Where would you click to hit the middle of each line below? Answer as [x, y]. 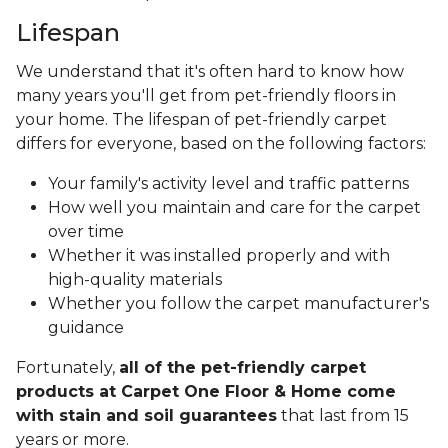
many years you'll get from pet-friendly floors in [206, 96]
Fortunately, [67, 368]
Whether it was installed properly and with [219, 256]
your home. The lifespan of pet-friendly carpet [201, 120]
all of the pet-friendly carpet [242, 368]
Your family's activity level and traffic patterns [228, 184]
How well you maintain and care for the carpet [234, 208]
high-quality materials [135, 280]
